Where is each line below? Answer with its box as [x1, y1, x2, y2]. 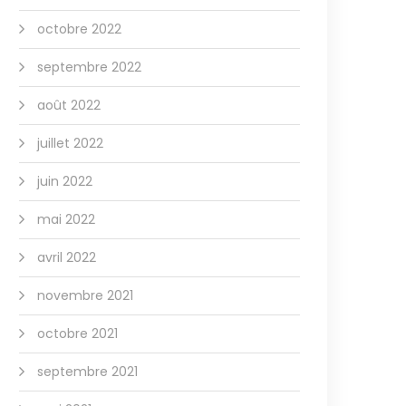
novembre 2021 [37, 286, 133, 304]
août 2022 [37, 96, 101, 114]
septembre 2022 [37, 58, 141, 76]
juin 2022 [37, 172, 92, 190]
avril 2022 [37, 248, 96, 266]
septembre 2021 [37, 362, 138, 381]
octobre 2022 [37, 20, 121, 38]
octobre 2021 [37, 324, 118, 343]
